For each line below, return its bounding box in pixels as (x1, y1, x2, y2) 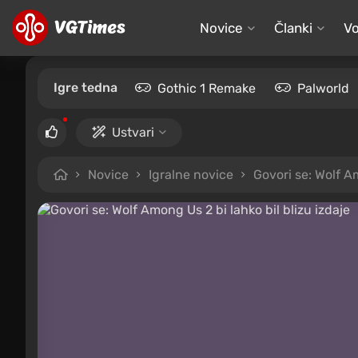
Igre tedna (54, 80, 117, 95)
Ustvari (112, 125, 154, 140)
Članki (273, 19, 312, 36)
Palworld (297, 81, 349, 96)
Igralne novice (149, 167, 233, 182)
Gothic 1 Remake (157, 81, 256, 96)
